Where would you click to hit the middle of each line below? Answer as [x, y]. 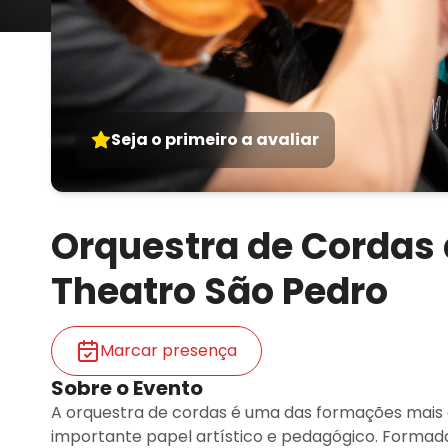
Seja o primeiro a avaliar [215, 139]
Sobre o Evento [127, 388]
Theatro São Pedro [219, 291]
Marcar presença [168, 350]
